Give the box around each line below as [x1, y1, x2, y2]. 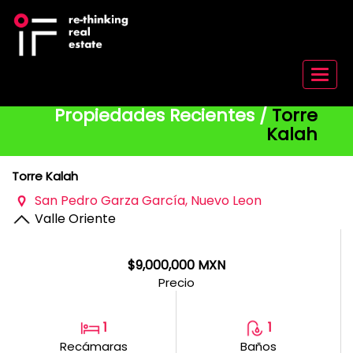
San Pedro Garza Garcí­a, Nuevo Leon [32, 191, 262, 210]
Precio [158, 274, 195, 292]
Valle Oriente [32, 209, 116, 228]
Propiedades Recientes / [54, 103, 268, 128]
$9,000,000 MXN [127, 256, 225, 275]
